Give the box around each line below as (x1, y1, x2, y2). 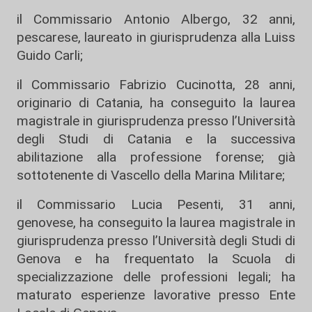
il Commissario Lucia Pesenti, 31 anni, (17, 196, 295, 212)
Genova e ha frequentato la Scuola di (17, 251, 295, 267)
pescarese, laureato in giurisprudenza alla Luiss (17, 29, 295, 45)
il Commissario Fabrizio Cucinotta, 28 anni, (17, 77, 295, 93)
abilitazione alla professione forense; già (17, 149, 295, 165)
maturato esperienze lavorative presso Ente (17, 287, 295, 303)
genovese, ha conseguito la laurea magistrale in (17, 214, 295, 231)
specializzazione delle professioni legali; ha (17, 269, 295, 285)
